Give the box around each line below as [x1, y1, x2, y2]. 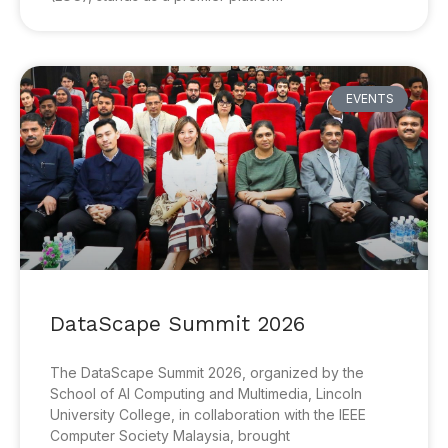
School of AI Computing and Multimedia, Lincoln [50, 385, 362, 402]
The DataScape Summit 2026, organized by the [50, 364, 364, 381]
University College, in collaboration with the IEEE [50, 406, 366, 423]
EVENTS [345, 91, 394, 107]
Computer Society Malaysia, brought [50, 427, 290, 444]
